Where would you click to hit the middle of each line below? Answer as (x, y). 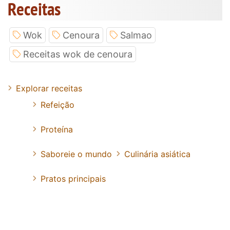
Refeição (57, 105)
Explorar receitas (49, 89)
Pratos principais (73, 179)
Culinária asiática (157, 154)
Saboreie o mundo (76, 154)
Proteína (57, 130)
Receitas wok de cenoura (78, 54)
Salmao (136, 35)
